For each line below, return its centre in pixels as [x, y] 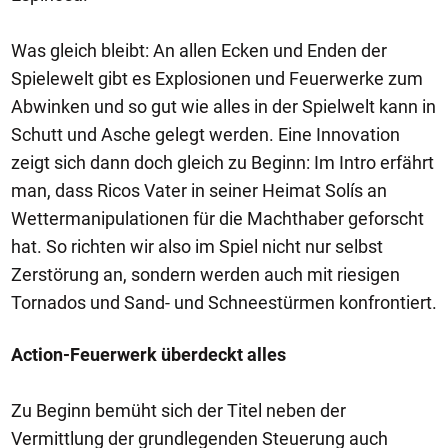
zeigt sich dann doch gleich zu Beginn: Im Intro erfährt [222, 162]
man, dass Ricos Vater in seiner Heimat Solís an [199, 190]
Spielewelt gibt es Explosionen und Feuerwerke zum [217, 78]
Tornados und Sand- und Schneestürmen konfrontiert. [224, 302]
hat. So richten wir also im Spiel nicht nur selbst [197, 246]
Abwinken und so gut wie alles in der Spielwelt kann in [223, 106]
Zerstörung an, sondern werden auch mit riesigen [205, 274]
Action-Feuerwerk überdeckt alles [148, 354]
